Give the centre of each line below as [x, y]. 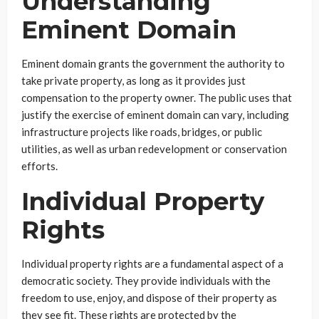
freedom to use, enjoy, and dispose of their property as [149, 298]
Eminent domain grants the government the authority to [153, 63]
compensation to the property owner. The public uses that [157, 98]
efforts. [40, 166]
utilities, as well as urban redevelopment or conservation [154, 149]
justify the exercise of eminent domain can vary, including [155, 115]
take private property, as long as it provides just [134, 80]
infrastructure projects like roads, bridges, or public [142, 132]
